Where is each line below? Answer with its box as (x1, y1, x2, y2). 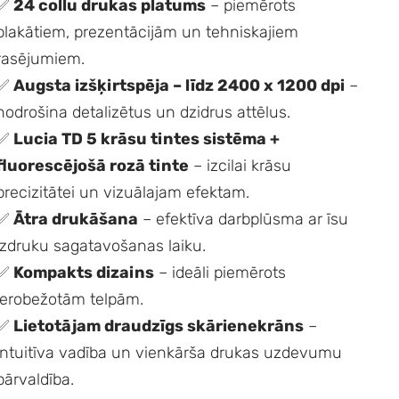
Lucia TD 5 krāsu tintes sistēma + (13, 128, 281, 149)
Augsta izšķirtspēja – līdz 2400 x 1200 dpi (13, 75, 346, 95)
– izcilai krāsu (189, 155, 292, 175)
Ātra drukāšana (13, 208, 139, 229)
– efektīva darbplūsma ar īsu (138, 208, 349, 229)
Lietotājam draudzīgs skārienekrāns (13, 315, 305, 336)
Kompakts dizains (13, 262, 155, 282)
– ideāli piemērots (154, 262, 287, 282)
